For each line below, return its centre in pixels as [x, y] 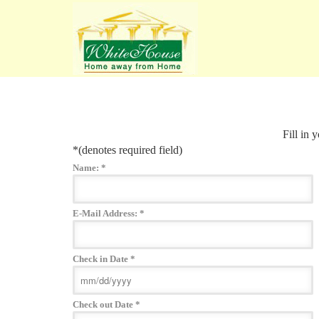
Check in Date [100, 259]
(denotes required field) [130, 150]
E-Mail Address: [105, 214]
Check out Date [103, 305]
